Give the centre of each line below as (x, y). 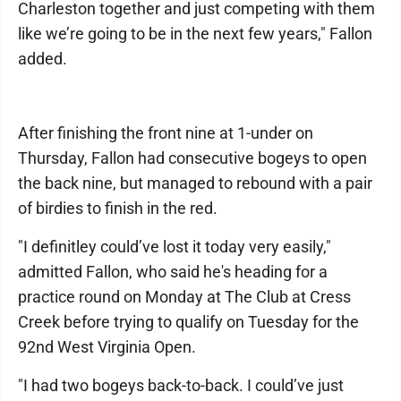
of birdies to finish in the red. (118, 208)
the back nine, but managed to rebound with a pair (195, 183)
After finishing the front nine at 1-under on (166, 133)
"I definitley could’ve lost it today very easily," (175, 247)
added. (43, 59)
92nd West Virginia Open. (107, 347)
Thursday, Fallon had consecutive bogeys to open (192, 158)
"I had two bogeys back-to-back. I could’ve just (181, 385)
